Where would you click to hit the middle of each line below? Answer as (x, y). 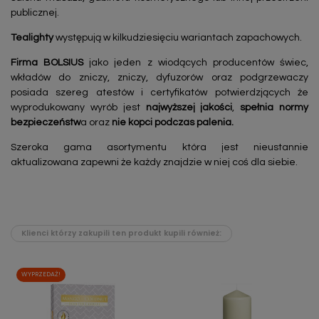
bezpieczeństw (46, 122)
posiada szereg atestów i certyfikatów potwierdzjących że (159, 92)
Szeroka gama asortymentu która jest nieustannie (159, 147)
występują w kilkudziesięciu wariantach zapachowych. (179, 37)
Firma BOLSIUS (47, 62)
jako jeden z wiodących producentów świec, (196, 62)
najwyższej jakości (189, 107)
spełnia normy (274, 107)
